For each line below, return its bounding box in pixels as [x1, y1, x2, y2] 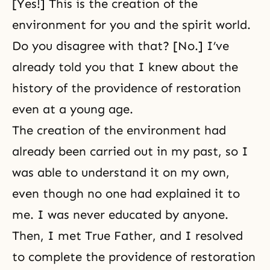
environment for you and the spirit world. [12, 17, 251, 33]
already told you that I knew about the [12, 60, 238, 75]
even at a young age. [12, 102, 133, 117]
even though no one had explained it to [12, 186, 240, 201]
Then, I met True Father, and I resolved [12, 228, 243, 243]
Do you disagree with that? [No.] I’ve [12, 39, 229, 54]
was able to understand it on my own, [12, 165, 230, 180]
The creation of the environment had [12, 123, 226, 138]
